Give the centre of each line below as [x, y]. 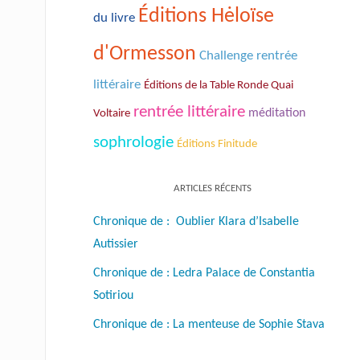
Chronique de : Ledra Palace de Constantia [204, 273]
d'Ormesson [145, 54]
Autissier [116, 244]
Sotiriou [113, 295]
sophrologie [133, 142]
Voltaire [112, 113]
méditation [277, 113]
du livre [114, 18]
